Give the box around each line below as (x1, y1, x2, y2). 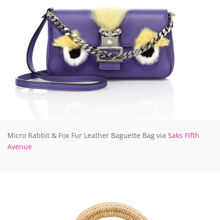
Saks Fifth (168, 130, 199, 140)
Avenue (7, 141, 32, 151)
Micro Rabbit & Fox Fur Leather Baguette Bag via (7, 130, 168, 140)
